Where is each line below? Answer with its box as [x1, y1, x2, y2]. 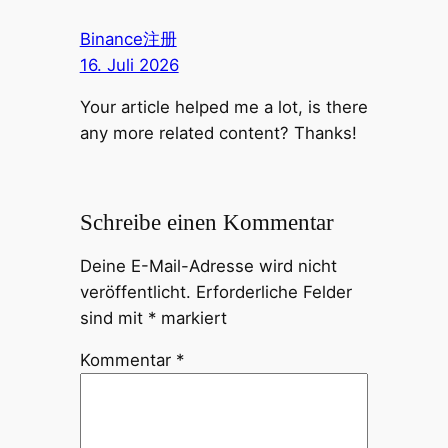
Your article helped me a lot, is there [79, 97, 368, 118]
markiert [155, 307, 227, 328]
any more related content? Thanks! [79, 123, 357, 144]
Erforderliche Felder [195, 281, 352, 302]
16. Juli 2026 [79, 54, 179, 75]
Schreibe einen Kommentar [79, 208, 334, 235]
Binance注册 [79, 28, 177, 49]
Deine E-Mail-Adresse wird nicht [79, 255, 337, 276]
